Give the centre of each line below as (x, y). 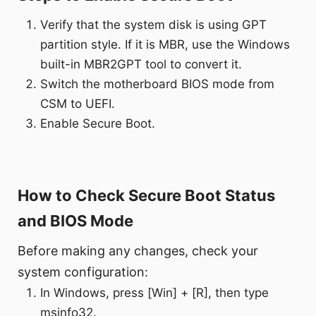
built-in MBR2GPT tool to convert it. (141, 65)
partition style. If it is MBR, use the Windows (165, 45)
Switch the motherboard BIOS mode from (158, 84)
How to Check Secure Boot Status (146, 196)
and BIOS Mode (75, 221)
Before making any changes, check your (138, 251)
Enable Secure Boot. (98, 124)
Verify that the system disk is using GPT (154, 25)
